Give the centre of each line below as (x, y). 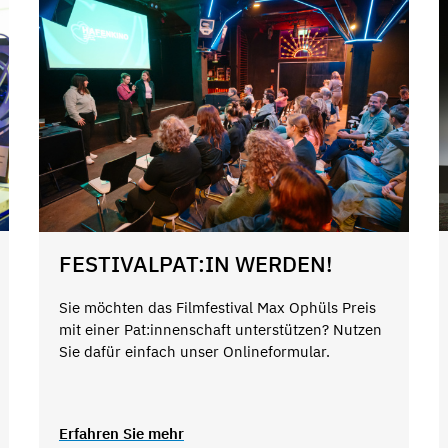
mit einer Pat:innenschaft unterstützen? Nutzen (220, 330)
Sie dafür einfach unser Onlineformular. (194, 352)
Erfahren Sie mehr (121, 433)
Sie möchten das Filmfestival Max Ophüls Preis (217, 308)
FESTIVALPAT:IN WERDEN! (195, 263)
